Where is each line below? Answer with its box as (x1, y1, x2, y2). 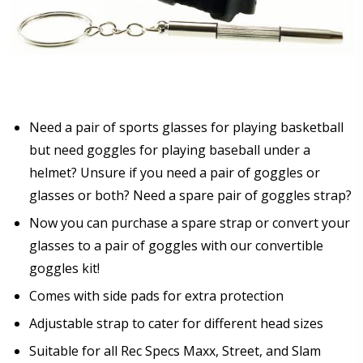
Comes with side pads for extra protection (29, 286, 284, 305)
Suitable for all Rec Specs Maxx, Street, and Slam (29, 341, 321, 360)
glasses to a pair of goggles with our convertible (29, 236, 323, 254)
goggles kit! (29, 258, 100, 277)
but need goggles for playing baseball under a (29, 140, 310, 159)
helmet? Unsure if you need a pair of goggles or (29, 163, 320, 181)
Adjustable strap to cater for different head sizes (29, 314, 323, 332)
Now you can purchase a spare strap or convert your (29, 213, 350, 232)
